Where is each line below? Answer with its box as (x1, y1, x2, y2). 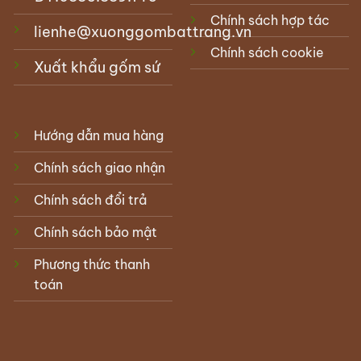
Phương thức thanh (33, 256, 150, 273)
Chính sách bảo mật (33, 224, 157, 241)
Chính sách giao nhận (33, 160, 165, 176)
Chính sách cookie (210, 44, 324, 60)
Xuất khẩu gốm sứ (33, 57, 160, 77)
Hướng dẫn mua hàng (33, 127, 164, 144)
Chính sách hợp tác (210, 11, 330, 28)
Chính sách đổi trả (33, 192, 147, 209)
